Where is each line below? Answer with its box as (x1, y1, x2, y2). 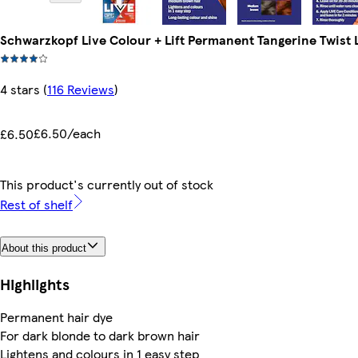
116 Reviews (47, 80, 114, 98)
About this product (2, 241, 86, 254)
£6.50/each (34, 124, 101, 142)
